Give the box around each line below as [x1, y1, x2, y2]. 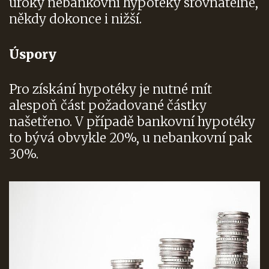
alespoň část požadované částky [9, 97, 207, 114]
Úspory [9, 46, 56, 62]
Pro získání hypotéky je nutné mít [9, 81, 212, 98]
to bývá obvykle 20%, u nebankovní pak [9, 130, 252, 147]
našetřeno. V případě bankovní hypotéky [9, 113, 255, 130]
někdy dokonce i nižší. [9, 11, 142, 28]
